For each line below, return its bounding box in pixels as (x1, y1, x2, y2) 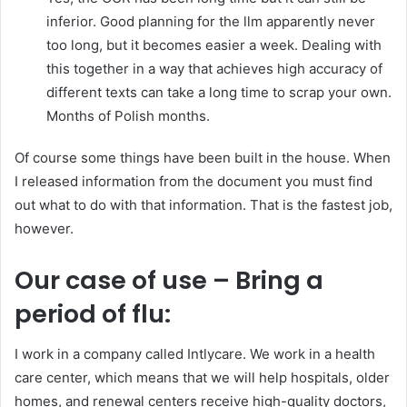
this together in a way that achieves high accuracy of (46, 59, 382, 77)
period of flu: (15, 296, 171, 331)
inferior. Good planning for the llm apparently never (46, 12, 375, 30)
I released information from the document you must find (15, 172, 372, 190)
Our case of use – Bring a (15, 263, 323, 297)
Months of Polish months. (46, 106, 210, 124)
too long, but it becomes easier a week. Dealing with (46, 35, 382, 54)
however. (15, 219, 74, 237)
